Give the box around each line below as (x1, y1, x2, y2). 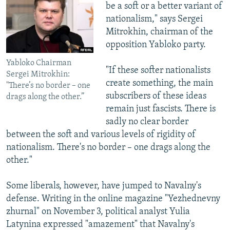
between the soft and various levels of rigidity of (6, 130, 196, 140)
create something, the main (105, 79, 213, 89)
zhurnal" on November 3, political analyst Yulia (6, 207, 190, 217)
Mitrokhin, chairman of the (105, 27, 213, 37)
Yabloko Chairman (6, 59, 71, 67)
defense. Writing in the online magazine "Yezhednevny (6, 194, 220, 204)
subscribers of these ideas (105, 91, 206, 102)
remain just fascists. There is (105, 104, 216, 114)
